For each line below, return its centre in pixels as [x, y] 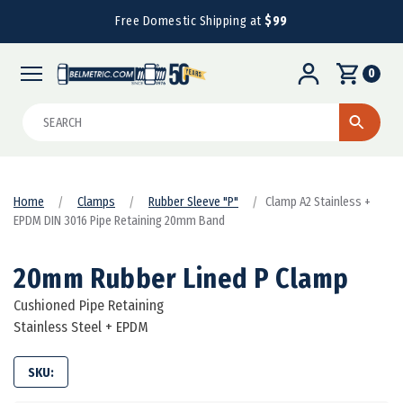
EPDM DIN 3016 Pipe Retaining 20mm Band [119, 220]
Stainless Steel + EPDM [81, 327]
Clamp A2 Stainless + [318, 201]
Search [43, 113]
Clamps [96, 201]
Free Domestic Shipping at [190, 21]
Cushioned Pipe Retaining [89, 305]
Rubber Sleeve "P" [193, 201]
